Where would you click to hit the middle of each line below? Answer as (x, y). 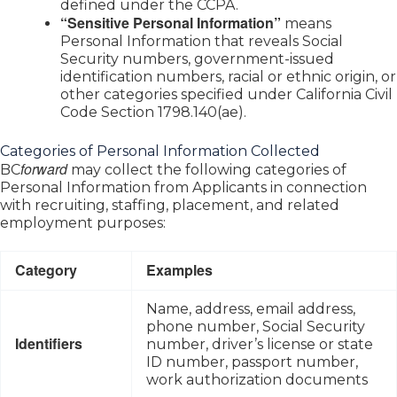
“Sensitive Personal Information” (171, 22)
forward (44, 168)
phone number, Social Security (256, 326)
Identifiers (49, 343)
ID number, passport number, (252, 362)
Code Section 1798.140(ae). (153, 112)
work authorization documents (257, 379)
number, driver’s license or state (260, 344)
